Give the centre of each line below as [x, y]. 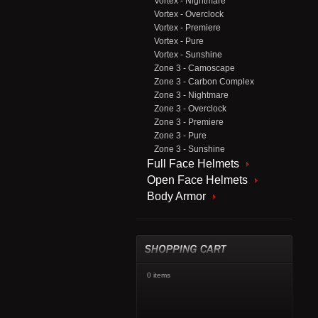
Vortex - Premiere [187, 28]
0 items [159, 275]
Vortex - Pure [179, 41]
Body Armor [176, 196]
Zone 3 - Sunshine [190, 149]
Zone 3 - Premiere [189, 122]
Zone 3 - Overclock [190, 109]
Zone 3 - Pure [180, 136]
